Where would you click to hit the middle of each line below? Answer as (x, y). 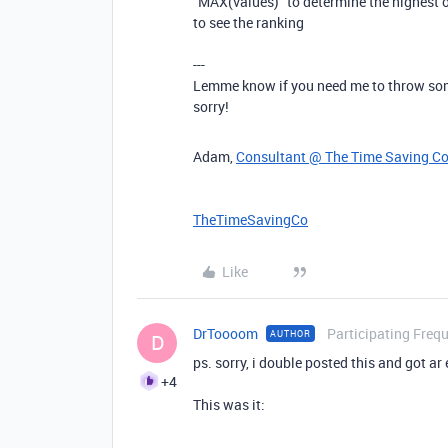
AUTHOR (290, 333)
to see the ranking (248, 22)
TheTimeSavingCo (250, 219)
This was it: (229, 404)
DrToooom (225, 333)
